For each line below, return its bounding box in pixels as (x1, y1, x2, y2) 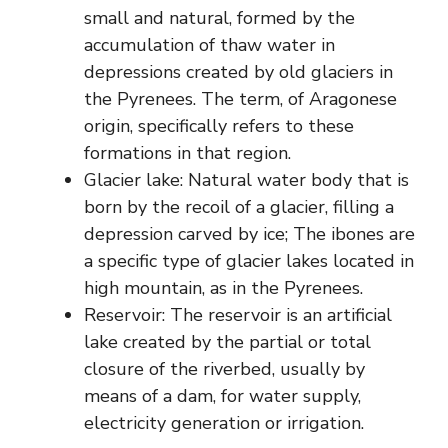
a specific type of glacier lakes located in (84, 248, 414, 273)
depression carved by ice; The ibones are (84, 221, 415, 246)
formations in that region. (84, 140, 291, 165)
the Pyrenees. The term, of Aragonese (84, 86, 397, 111)
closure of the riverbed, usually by (84, 356, 365, 381)
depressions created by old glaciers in (84, 59, 393, 84)
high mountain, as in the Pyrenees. (84, 275, 363, 300)
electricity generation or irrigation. (84, 410, 364, 435)
